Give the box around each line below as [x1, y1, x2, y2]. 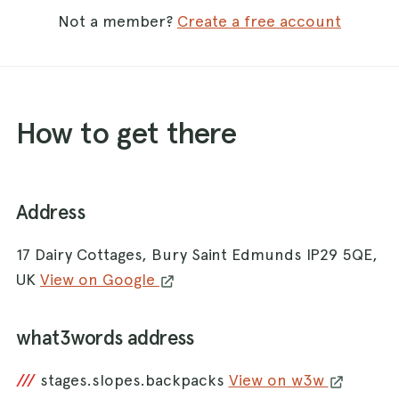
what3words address [16, 326, 194, 351]
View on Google [40, 270, 159, 289]
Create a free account [177, 12, 341, 31]
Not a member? [58, 12, 177, 31]
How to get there [16, 115, 237, 151]
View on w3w [228, 370, 329, 390]
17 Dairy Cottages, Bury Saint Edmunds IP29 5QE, [16, 245, 378, 265]
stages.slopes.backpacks [39, 370, 229, 390]
